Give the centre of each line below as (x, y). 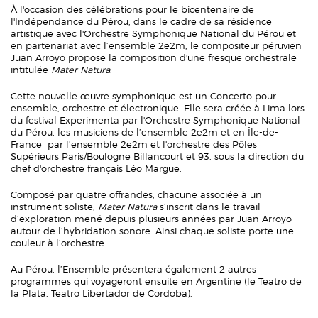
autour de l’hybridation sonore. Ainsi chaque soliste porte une (152, 231)
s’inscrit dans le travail (209, 207)
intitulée (31, 70)
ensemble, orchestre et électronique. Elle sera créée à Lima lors (158, 109)
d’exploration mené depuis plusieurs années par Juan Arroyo (151, 219)
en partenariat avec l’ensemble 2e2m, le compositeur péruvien (156, 46)
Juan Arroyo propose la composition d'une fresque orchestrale (154, 58)
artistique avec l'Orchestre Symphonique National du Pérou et (153, 34)
